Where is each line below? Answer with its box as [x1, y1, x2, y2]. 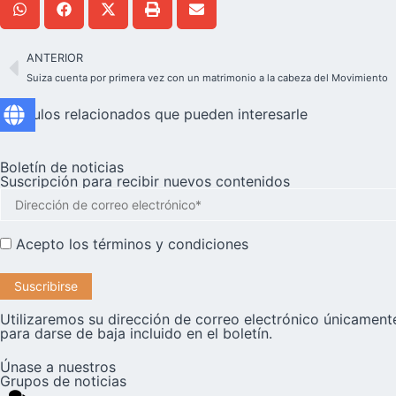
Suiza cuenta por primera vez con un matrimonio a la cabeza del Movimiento [27, 72, 388, 85]
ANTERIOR [27, 51, 83, 65]
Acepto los [11, 234, 93, 253]
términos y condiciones [93, 234, 248, 253]
